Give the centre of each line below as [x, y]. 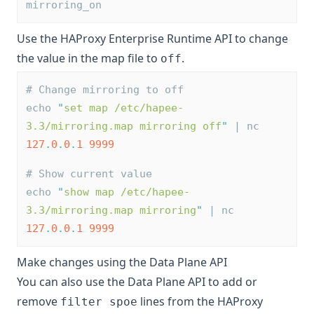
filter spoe [99, 302]
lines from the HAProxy [200, 302]
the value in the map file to [89, 59]
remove [39, 302]
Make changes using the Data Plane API [123, 262]
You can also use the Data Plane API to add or [137, 282]
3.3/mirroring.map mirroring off [124, 127]
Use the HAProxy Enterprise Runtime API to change [152, 39]
